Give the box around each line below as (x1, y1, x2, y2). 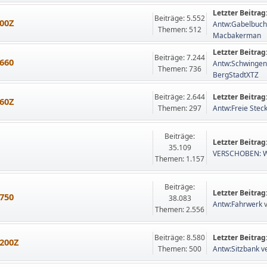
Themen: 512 (158, 24, 202, 35)
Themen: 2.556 (155, 204, 205, 215)
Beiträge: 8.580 (154, 232, 206, 243)
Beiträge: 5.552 (154, 13, 206, 23)
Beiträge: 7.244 (154, 52, 206, 63)
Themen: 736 (158, 64, 202, 74)
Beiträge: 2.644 (154, 92, 206, 102)
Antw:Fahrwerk (213, 198, 263, 209)
